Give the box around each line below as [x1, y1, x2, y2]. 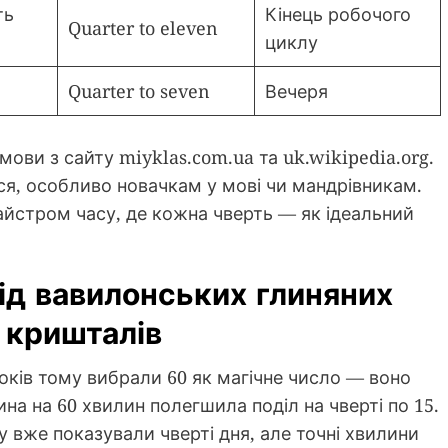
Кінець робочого [265, 2, 411, 27]
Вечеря [265, 79, 328, 104]
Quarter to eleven [68, 16, 218, 41]
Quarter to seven [68, 79, 210, 104]
